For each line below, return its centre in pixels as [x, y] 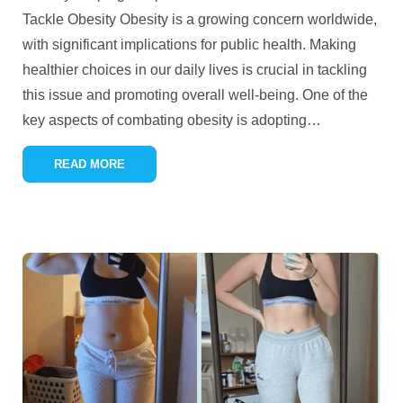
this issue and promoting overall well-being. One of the [195, 95]
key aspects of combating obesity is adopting [165, 120]
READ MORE [90, 164]
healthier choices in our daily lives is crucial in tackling [195, 70]
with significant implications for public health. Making [189, 45]
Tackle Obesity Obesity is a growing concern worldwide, [200, 19]
